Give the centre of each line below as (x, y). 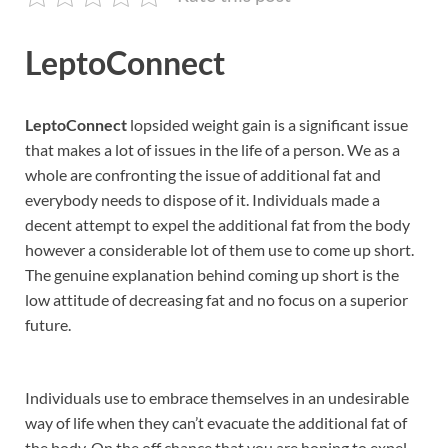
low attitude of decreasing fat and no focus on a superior (216, 300)
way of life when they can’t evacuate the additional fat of (216, 423)
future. (48, 325)
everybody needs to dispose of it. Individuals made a (202, 200)
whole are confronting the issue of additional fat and (203, 175)
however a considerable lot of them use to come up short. (219, 250)
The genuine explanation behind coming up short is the (212, 275)
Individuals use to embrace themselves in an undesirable (217, 398)
